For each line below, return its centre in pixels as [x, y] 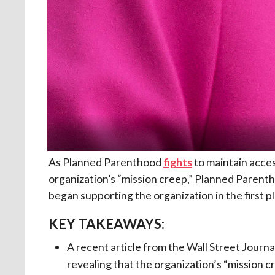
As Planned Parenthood [106, 162]
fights [177, 162]
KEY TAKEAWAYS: [106, 223]
